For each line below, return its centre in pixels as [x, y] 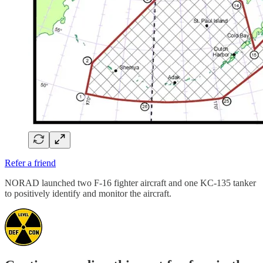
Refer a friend [30, 163]
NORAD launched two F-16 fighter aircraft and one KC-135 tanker [130, 183]
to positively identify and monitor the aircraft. [88, 193]
